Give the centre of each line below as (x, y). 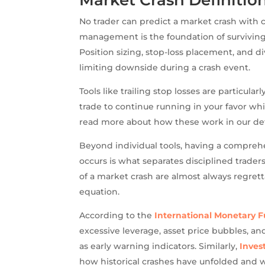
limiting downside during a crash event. (165, 67)
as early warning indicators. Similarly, (160, 246)
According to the (117, 215)
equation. (100, 191)
